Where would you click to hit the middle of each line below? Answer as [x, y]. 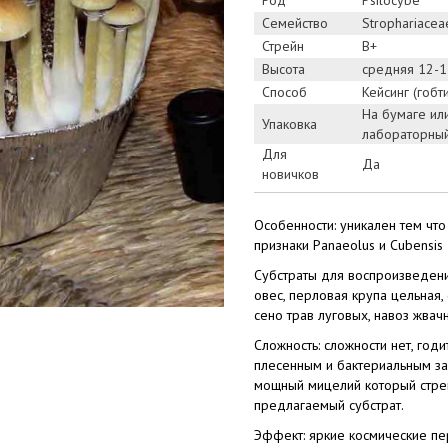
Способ [284, 92]
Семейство [295, 23]
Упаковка [289, 124]
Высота [283, 69]
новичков [290, 174]
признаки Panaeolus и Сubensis [348, 245]
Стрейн [283, 46]
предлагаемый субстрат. [329, 405]
